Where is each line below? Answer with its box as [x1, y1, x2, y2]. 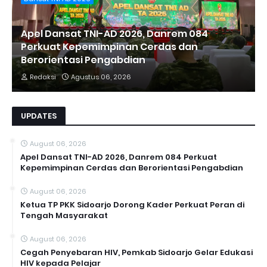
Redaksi [30, 72, 56, 82]
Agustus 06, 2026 [71, 72, 131, 82]
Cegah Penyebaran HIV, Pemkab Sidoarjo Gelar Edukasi [20, 246, 253, 258]
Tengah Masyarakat [20, 209, 108, 221]
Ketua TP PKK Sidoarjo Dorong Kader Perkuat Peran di [20, 198, 244, 210]
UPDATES [21, 110, 57, 122]
